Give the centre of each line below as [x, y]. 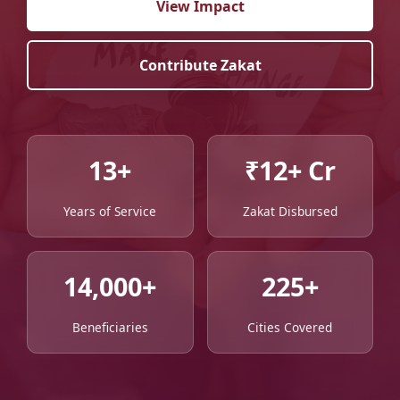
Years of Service [110, 211]
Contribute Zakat [200, 65]
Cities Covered [290, 327]
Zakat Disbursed [290, 211]
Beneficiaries [110, 327]
